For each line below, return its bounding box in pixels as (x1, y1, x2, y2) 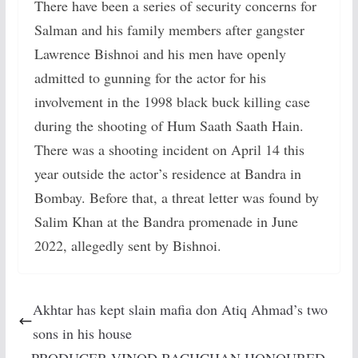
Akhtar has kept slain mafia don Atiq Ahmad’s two (32, 300, 328, 319)
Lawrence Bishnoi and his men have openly (34, 44, 286, 63)
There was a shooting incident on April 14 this (34, 140, 304, 159)
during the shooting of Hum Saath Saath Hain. (34, 116, 304, 135)
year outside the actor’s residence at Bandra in (34, 164, 301, 183)
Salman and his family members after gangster (34, 20, 304, 39)
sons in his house (32, 324, 132, 343)
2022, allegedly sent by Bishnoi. (34, 236, 221, 255)
